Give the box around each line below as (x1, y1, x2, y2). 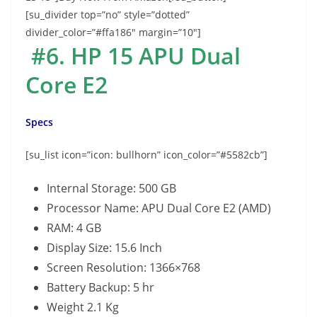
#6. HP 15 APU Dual (31, 40, 241, 71)
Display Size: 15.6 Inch (47, 239, 162, 255)
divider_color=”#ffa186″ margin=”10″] (25, 25, 201, 39)
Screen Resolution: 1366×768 (47, 259, 200, 275)
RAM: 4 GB (47, 219, 101, 236)
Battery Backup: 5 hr (47, 279, 154, 295)
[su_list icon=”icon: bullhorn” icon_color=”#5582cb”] (25, 147, 267, 161)
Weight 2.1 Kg (47, 299, 119, 315)
